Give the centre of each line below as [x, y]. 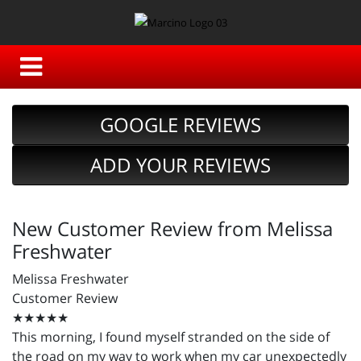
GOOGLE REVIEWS [180, 125]
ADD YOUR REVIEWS [180, 165]
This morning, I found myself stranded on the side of [171, 337]
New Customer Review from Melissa [172, 229]
